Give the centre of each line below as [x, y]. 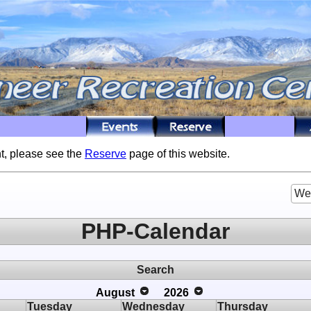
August [115, 292]
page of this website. [178, 154]
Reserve [106, 154]
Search [155, 269]
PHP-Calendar [155, 232]
